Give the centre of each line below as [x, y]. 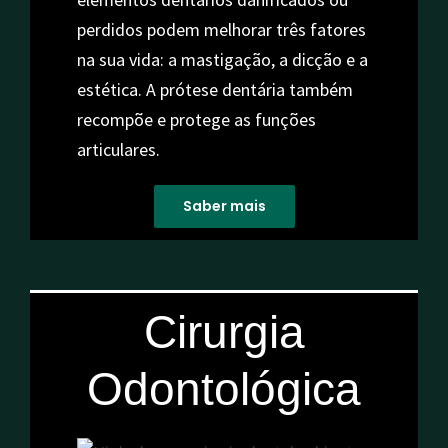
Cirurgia [224, 332]
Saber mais [224, 206]
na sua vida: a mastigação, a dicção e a [222, 60]
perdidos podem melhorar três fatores [221, 30]
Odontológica [224, 389]
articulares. [118, 150]
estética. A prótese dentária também [214, 90]
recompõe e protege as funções [196, 120]
